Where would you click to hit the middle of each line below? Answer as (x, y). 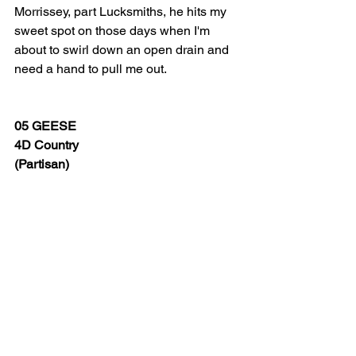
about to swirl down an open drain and (123, 50)
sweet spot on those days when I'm (114, 31)
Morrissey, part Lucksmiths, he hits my (122, 12)
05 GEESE (45, 126)
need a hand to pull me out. (91, 69)
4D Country (46, 145)
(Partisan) (42, 164)
